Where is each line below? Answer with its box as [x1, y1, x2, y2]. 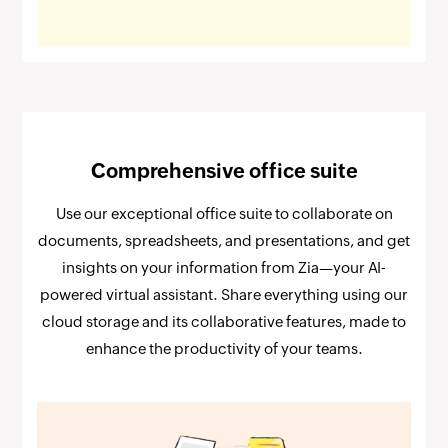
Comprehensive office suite [90, 159, 358, 183]
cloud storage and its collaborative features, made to [42, 313, 406, 331]
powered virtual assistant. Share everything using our [40, 286, 408, 304]
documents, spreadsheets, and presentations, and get [38, 232, 410, 250]
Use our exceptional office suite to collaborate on [55, 205, 393, 223]
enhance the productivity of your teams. [85, 340, 363, 358]
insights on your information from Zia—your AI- [62, 259, 386, 277]
